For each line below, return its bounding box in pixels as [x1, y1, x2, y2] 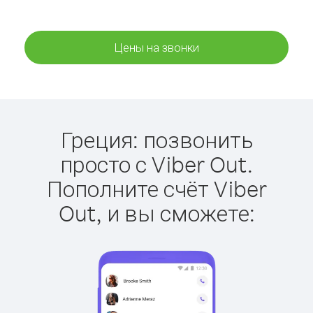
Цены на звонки [114, 40, 199, 54]
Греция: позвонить [60, 125, 253, 154]
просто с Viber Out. [60, 150, 253, 178]
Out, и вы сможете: [58, 198, 255, 227]
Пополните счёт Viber [46, 174, 267, 203]
